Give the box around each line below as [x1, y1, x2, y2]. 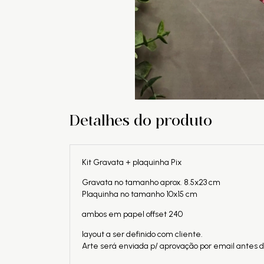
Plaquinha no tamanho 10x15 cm [82, 189, 197, 199]
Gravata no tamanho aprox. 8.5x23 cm [82, 177, 220, 187]
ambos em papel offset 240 [82, 209, 183, 219]
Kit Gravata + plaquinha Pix [82, 157, 181, 167]
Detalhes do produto [70, 114, 212, 128]
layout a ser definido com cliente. [82, 229, 203, 239]
